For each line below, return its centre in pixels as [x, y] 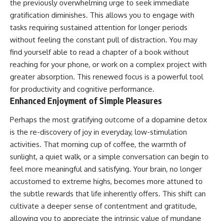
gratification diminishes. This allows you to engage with [102, 15]
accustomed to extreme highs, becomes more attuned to [106, 181]
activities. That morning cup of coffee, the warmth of [98, 144]
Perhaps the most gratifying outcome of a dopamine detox [109, 119]
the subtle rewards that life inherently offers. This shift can [108, 193]
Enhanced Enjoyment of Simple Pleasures [86, 101]
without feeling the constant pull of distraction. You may [104, 40]
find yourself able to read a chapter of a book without [99, 52]
